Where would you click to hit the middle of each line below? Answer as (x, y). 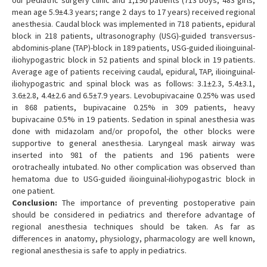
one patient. (33, 191)
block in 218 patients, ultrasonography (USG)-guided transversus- (133, 36)
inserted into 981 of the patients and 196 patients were (133, 155)
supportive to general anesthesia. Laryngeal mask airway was (133, 143)
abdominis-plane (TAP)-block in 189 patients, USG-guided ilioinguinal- (133, 48)
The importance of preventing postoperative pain (156, 203)
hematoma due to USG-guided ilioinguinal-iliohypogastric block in (133, 179)
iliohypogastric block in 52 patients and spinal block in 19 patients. (133, 60)
